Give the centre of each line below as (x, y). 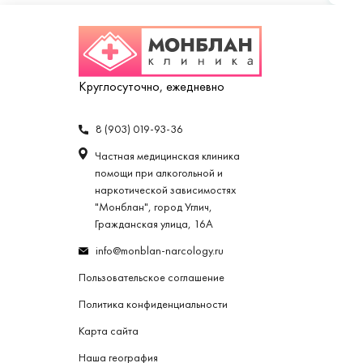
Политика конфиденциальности (153, 305)
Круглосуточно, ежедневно (152, 87)
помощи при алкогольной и (159, 173)
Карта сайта (109, 331)
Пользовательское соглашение (152, 278)
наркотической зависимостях (165, 190)
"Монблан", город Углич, (154, 207)
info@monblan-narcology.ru (160, 251)
